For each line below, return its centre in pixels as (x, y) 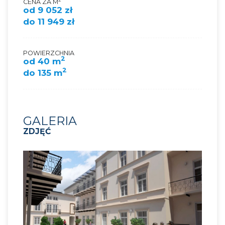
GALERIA (50, 121)
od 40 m (42, 61)
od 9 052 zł (48, 10)
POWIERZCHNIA (49, 53)
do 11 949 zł (49, 21)
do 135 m (43, 73)
